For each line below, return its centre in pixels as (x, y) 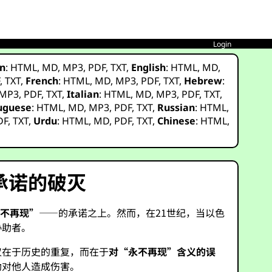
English (149, 67)
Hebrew (203, 81)
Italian (83, 94)
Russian (176, 107)
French (42, 81)
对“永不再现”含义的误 (162, 251)
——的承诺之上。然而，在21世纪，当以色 (132, 212)
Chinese (177, 121)
